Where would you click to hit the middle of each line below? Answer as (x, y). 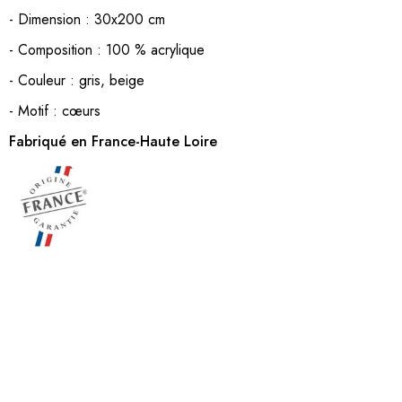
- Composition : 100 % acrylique (111, 50)
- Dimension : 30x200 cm (89, 20)
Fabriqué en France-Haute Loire (113, 142)
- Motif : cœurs (55, 111)
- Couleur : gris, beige (77, 81)
